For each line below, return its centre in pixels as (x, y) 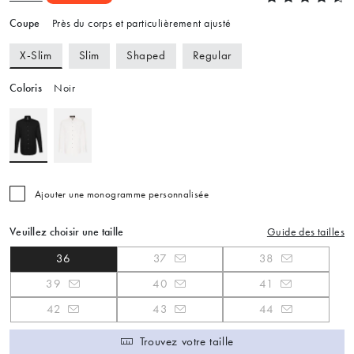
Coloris (26, 88)
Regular (212, 56)
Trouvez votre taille (186, 342)
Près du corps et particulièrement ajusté (140, 23)
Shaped (146, 56)
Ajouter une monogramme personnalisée (122, 194)
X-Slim (36, 55)
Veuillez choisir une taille (67, 232)
